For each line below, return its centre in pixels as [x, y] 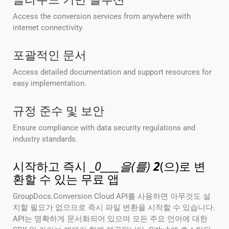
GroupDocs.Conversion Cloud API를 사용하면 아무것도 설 [112, 197]
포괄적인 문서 [50, 55]
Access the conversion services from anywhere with [102, 17]
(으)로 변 [183, 166]
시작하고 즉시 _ [54, 166]
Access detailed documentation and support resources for [112, 72]
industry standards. [45, 139]
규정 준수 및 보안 [59, 111]
